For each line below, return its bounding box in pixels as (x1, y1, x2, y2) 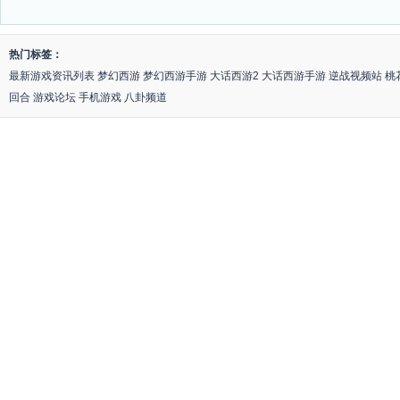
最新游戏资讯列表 (9, 70, 95, 82)
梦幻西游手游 (143, 70, 207, 82)
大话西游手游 (262, 70, 326, 82)
